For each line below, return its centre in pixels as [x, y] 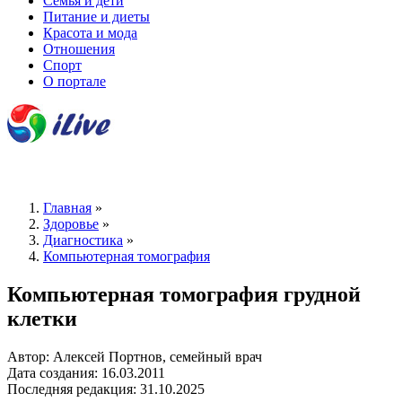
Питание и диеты [96, 16]
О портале [74, 81]
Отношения [79, 48]
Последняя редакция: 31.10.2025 [106, 389]
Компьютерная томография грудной [184, 294]
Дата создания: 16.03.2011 [86, 372]
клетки [42, 318]
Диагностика [83, 240]
